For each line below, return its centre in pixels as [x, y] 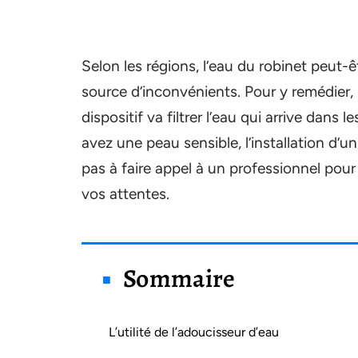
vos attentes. [125, 194]
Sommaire [179, 278]
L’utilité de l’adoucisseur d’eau [194, 332]
